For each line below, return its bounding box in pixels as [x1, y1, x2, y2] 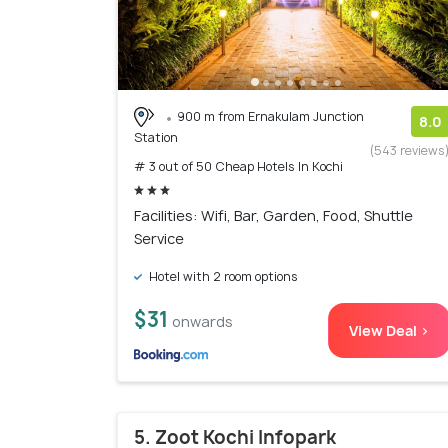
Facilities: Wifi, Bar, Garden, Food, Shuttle [134, 206, 413, 226]
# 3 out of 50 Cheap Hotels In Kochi [134, 158, 343, 176]
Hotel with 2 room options [146, 268, 298, 286]
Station [134, 129, 178, 147]
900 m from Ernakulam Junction [177, 107, 364, 125]
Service [134, 229, 184, 249]
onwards [172, 312, 233, 332]
